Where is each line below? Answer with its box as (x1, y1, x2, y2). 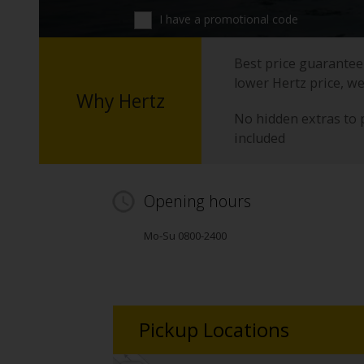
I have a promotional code (156, 11, 299, 27)
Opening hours (144, 190, 251, 213)
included (234, 129, 285, 147)
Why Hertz (76, 88, 165, 114)
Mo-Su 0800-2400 (144, 228, 227, 244)
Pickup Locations (139, 316, 289, 344)
